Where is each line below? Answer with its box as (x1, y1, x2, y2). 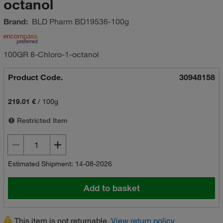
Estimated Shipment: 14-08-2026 (7, 159, 112, 168)
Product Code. (7, 72, 63, 82)
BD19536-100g (72, 16, 129, 26)
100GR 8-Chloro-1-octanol (3, 49, 99, 59)
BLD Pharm (31, 16, 73, 26)
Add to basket (83, 183, 140, 194)
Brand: (3, 16, 28, 26)
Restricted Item (14, 116, 67, 125)
